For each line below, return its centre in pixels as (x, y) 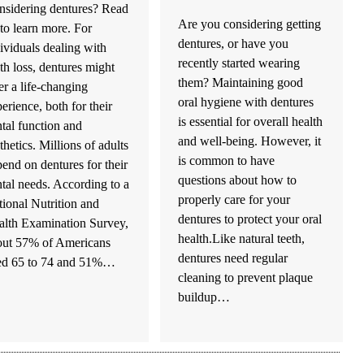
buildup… (204, 297)
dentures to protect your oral (250, 219)
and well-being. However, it (250, 141)
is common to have (227, 161)
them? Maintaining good (241, 83)
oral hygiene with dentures (246, 102)
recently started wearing (239, 63)
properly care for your (234, 200)
